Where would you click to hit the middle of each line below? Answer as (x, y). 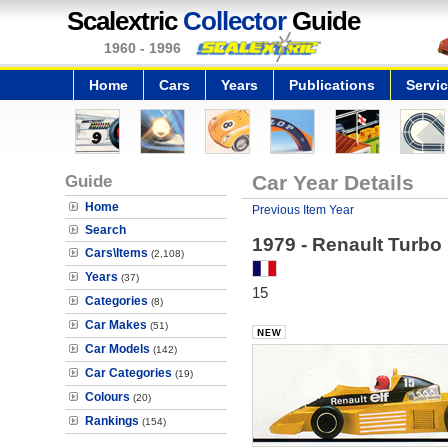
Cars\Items (116, 253)
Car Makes (116, 325)
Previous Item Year (302, 210)
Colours (107, 397)
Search (105, 230)
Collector (234, 21)
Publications (332, 85)
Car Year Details (332, 182)
